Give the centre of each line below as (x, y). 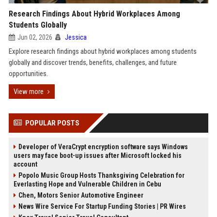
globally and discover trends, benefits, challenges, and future (93, 62)
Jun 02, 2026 (35, 37)
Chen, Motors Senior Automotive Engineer (81, 195)
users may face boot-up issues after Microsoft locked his (97, 155)
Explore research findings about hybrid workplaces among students (102, 51)
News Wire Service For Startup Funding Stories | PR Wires (102, 206)
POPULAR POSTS (52, 123)
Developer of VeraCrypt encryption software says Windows (103, 147)
